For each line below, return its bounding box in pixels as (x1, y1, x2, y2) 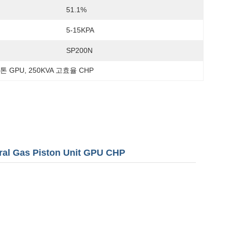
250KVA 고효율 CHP (28, 66, 94, 74)
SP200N (66, 46, 93, 54)
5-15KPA (66, 26, 94, 34)
